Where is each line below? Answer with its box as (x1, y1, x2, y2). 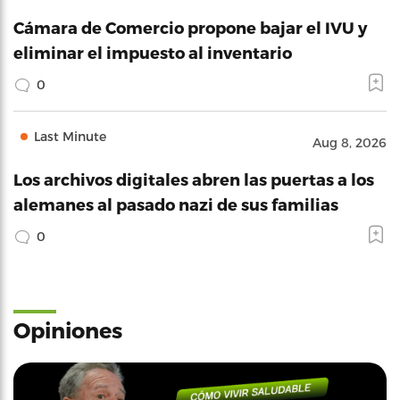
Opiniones (13, 317, 122, 343)
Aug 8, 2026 (312, 135, 387, 150)
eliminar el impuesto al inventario (13, 43, 292, 62)
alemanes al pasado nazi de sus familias (13, 195, 338, 213)
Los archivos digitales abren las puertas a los (13, 170, 374, 188)
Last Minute (34, 129, 106, 144)
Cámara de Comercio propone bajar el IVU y (13, 18, 367, 37)
